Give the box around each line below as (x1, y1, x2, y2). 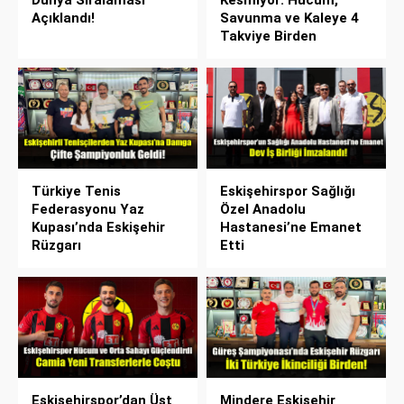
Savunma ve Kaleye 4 (220, 10, 359, 27)
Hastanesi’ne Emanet (220, 219, 362, 236)
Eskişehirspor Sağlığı (220, 183, 355, 200)
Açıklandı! (32, 10, 95, 27)
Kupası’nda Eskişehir (32, 219, 165, 236)
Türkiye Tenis (32, 183, 121, 200)
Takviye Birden (220, 28, 317, 45)
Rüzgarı (32, 237, 81, 254)
